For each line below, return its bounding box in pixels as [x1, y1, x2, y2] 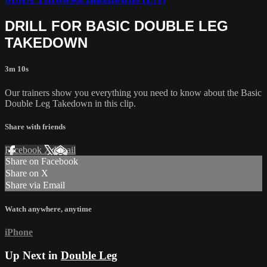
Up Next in [5, 249, 61, 262]
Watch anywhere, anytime [5, 204, 92, 214]
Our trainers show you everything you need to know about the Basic [5, 87, 262, 98]
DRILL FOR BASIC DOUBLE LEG [5, 18, 228, 35]
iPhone [5, 227, 33, 238]
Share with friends [5, 122, 66, 131]
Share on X [5, 168, 48, 178]
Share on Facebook [5, 156, 78, 166]
